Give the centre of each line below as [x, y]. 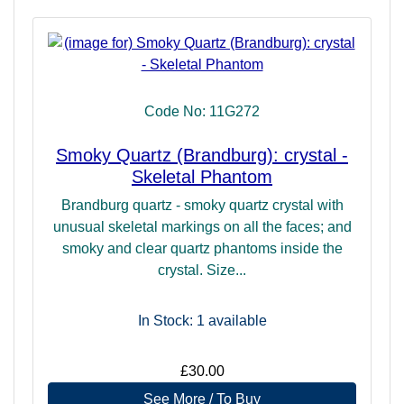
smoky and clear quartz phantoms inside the [202, 249]
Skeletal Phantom [202, 177]
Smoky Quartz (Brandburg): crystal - [202, 156]
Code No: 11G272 [202, 112]
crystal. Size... [202, 271]
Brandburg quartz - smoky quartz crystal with [202, 206]
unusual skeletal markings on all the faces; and [202, 227]
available [235, 321]
